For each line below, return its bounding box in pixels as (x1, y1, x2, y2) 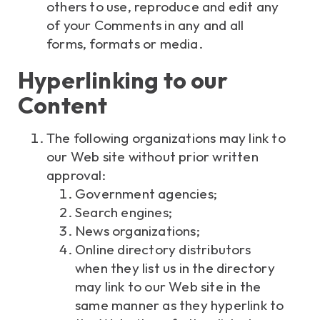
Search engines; (75, 204, 172, 221)
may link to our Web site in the (75, 278, 261, 296)
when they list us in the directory (75, 259, 275, 277)
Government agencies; (75, 185, 217, 203)
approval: (46, 166, 106, 184)
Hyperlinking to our (18, 65, 228, 95)
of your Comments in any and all (46, 16, 244, 34)
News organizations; (75, 222, 200, 240)
